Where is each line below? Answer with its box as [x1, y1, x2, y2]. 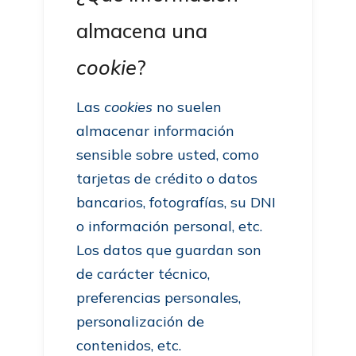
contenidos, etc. [76, 336, 182, 354]
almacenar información [76, 122, 235, 140]
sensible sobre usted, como [76, 145, 260, 164]
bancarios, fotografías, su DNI [76, 193, 277, 211]
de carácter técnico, [76, 265, 211, 283]
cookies [104, 98, 153, 116]
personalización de [76, 312, 205, 331]
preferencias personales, [76, 288, 242, 307]
